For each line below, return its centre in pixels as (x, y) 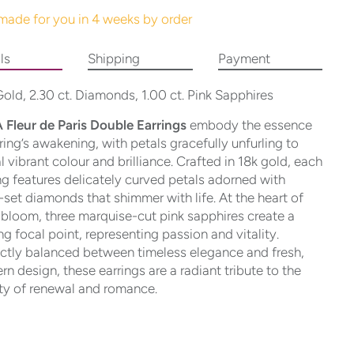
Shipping (114, 59)
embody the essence (249, 125)
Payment (244, 59)
